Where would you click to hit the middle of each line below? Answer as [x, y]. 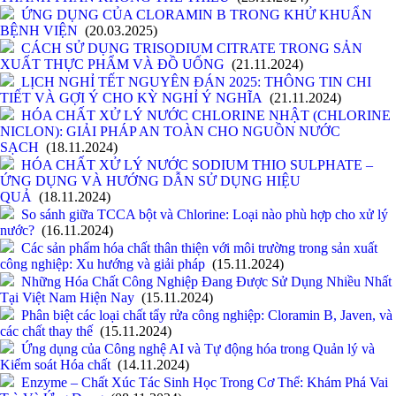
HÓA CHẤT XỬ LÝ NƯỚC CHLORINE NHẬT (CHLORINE [206, 116]
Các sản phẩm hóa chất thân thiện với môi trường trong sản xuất [199, 248]
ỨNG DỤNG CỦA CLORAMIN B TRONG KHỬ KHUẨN [197, 15]
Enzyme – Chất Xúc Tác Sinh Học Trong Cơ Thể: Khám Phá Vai [205, 383]
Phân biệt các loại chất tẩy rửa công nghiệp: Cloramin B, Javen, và [207, 316]
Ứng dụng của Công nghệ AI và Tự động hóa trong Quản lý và [198, 349]
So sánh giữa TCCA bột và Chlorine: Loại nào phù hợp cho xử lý [205, 215]
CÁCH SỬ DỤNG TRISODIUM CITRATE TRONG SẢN [192, 49]
